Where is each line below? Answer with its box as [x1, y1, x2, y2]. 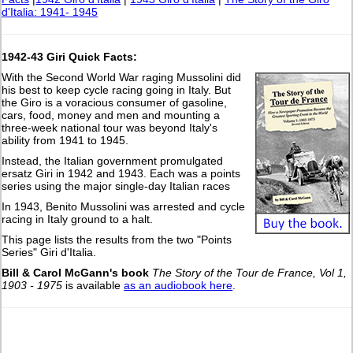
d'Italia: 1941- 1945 [2, 6, 98, 19]
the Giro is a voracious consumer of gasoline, [2, 96, 228, 110]
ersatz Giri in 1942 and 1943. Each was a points [2, 167, 241, 180]
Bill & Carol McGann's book [2, 266, 150, 280]
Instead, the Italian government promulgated [2, 154, 224, 168]
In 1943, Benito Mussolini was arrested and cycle [2, 200, 246, 214]
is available [62, 279, 124, 292]
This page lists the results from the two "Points [2, 233, 232, 247]
